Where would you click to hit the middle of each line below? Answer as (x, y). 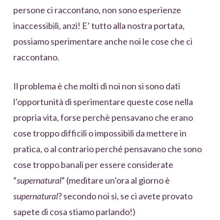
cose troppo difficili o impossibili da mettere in (100, 133)
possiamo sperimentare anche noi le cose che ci (103, 41)
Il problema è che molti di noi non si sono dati (96, 86)
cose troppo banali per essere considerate (93, 165)
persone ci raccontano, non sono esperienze (97, 10)
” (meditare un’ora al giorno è (115, 180)
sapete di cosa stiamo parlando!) (74, 212)
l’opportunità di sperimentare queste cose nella (103, 102)
